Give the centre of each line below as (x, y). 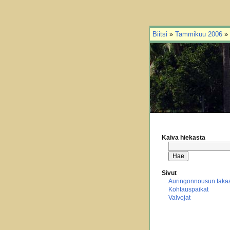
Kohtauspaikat (189, 189)
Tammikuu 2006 (199, 34)
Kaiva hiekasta (184, 138)
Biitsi (160, 34)
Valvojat (180, 198)
